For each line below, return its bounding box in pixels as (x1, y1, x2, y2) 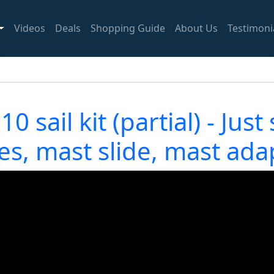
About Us (174, 21, 218, 35)
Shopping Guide (90, 21, 165, 35)
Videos (13, 21, 45, 35)
